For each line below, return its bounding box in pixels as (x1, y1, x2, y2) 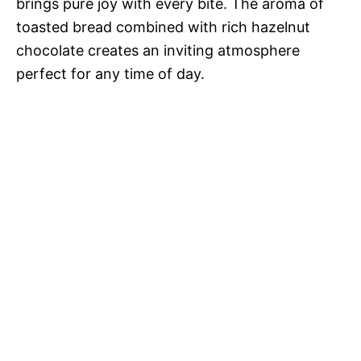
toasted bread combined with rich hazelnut (16, 19, 310, 35)
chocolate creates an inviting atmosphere (16, 42, 300, 59)
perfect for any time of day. (16, 65, 205, 82)
